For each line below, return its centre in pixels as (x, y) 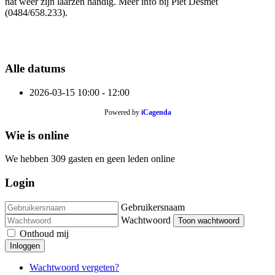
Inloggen (25, 246)
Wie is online (37, 135)
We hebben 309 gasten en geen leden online (90, 159)
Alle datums (35, 69)
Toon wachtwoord (209, 220)
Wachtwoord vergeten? (74, 267)
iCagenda (156, 112)
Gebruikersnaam (153, 207)
